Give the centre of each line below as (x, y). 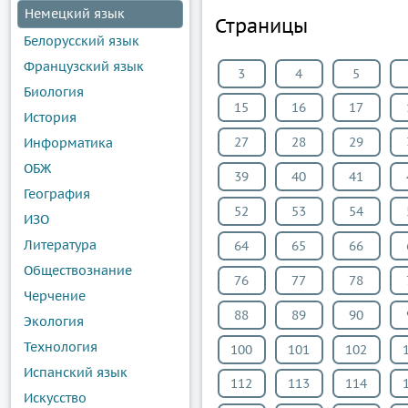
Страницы (261, 25)
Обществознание (78, 270)
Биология (54, 92)
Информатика (68, 143)
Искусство (55, 398)
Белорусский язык (82, 41)
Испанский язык (76, 372)
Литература (60, 245)
